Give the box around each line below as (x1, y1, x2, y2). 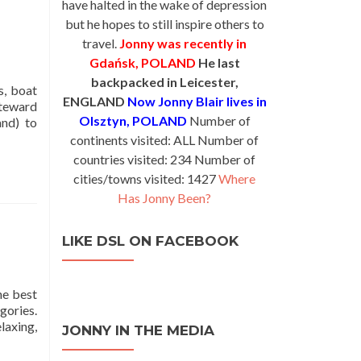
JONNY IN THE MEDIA (62, 322, 214, 338)
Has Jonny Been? (118, 190, 211, 205)
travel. (82, 35, 117, 51)
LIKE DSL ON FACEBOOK (62, 233, 239, 249)
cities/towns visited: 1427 (73, 171, 218, 186)
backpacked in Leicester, (90, 74, 239, 89)
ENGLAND (62, 93, 125, 109)
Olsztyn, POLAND (78, 113, 187, 128)
